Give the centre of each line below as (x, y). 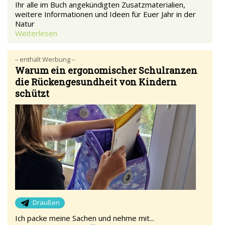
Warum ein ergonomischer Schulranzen (106, 71)
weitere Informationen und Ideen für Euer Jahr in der (105, 14)
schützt (32, 94)
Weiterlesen (36, 33)
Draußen (46, 203)
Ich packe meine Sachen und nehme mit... (85, 218)
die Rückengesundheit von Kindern (96, 82)
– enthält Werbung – (45, 60)
